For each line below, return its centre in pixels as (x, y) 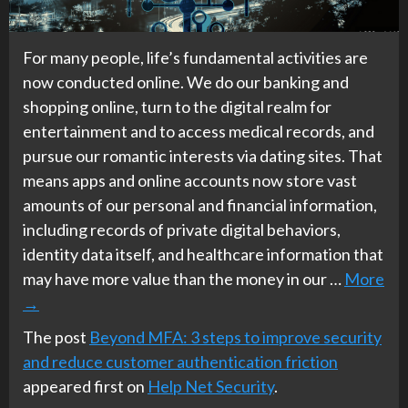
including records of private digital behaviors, (182, 229)
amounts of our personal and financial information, (200, 204)
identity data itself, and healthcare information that (203, 254)
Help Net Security (211, 386)
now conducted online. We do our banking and (186, 82)
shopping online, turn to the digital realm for (177, 106)
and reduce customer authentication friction (180, 361)
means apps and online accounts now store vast (190, 180)
